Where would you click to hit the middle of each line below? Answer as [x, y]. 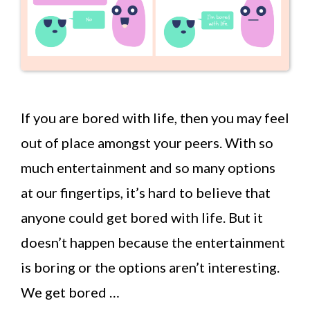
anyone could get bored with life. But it [142, 218]
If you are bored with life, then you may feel [155, 118]
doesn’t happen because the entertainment [153, 243]
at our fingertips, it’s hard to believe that [146, 193]
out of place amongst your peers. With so [147, 143]
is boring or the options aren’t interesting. [150, 267]
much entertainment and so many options [148, 168]
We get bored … [70, 292]
